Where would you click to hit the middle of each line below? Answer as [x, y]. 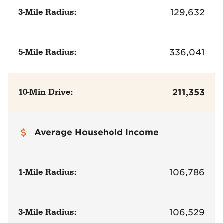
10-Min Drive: [46, 92]
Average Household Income [97, 132]
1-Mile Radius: [48, 172]
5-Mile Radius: [48, 53]
